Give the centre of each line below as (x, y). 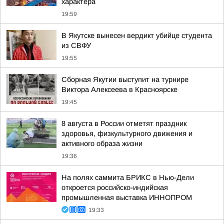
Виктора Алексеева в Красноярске (119, 89)
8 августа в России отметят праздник (124, 123)
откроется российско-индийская (115, 187)
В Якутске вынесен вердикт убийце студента (137, 35)
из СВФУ (76, 45)
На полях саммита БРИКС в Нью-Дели (128, 177)
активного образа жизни (102, 143)
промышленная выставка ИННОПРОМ (127, 197)
